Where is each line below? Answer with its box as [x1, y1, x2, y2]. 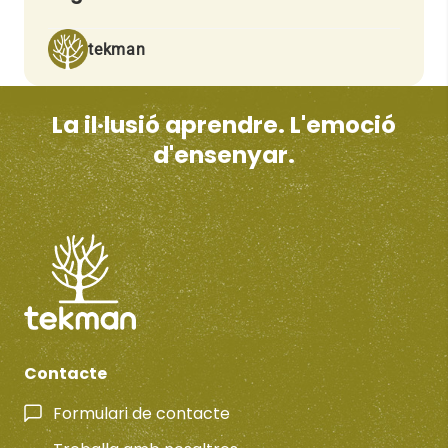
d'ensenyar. [153, 139, 295, 172]
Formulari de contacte [52, 401, 230, 425]
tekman [88, 39, 146, 59]
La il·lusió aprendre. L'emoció [52, 109, 396, 142]
